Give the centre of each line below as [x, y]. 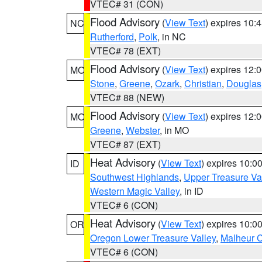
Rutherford [112, 37]
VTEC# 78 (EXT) [125, 51]
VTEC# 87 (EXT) [125, 144]
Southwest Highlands [135, 177]
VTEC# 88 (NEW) [127, 97]
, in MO [174, 130]
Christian [203, 83]
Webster [143, 130]
